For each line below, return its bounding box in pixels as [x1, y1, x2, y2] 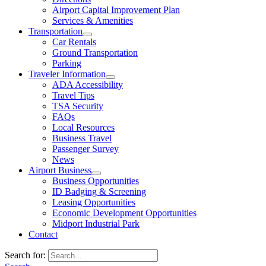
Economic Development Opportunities [52, 207, 197, 218]
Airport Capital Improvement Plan [52, 4, 180, 15]
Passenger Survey [52, 143, 119, 154]
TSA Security [52, 100, 103, 111]
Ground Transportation [52, 47, 138, 58]
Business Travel [52, 132, 112, 143]
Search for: [5, 249, 46, 260]
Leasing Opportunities [52, 197, 135, 207]
